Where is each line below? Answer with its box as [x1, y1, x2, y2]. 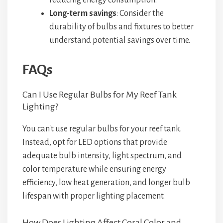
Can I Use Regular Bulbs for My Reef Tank [22, 90, 177, 100]
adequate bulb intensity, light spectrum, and [22, 151, 182, 160]
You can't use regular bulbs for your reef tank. [22, 124, 182, 133]
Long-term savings [49, 9, 116, 18]
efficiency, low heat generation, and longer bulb [22, 178, 190, 187]
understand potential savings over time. [49, 36, 190, 45]
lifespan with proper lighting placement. [22, 192, 165, 201]
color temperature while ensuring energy [22, 165, 166, 174]
